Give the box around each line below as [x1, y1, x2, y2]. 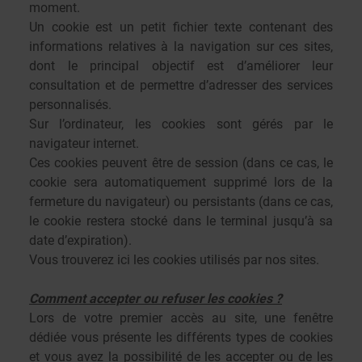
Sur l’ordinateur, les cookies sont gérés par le [29, 116, 333, 132]
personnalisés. [29, 97, 112, 112]
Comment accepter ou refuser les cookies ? [29, 291, 282, 306]
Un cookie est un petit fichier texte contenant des [29, 19, 333, 35]
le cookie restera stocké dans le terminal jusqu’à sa [29, 213, 333, 229]
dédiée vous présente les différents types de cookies [29, 330, 333, 345]
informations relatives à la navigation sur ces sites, [29, 39, 333, 54]
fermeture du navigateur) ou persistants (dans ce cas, [29, 194, 333, 209]
